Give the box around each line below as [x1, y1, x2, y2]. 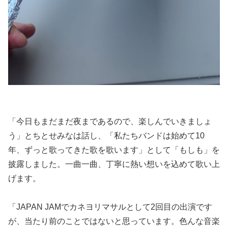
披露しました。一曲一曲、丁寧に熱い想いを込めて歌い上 [8, 159, 220, 168]
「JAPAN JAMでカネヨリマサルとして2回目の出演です [8, 203, 212, 212]
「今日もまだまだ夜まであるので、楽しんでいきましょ [8, 117, 212, 126]
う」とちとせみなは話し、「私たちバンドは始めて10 [8, 131, 205, 140]
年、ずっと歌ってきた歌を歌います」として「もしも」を [8, 145, 220, 154]
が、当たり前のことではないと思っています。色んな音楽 [8, 217, 220, 226]
